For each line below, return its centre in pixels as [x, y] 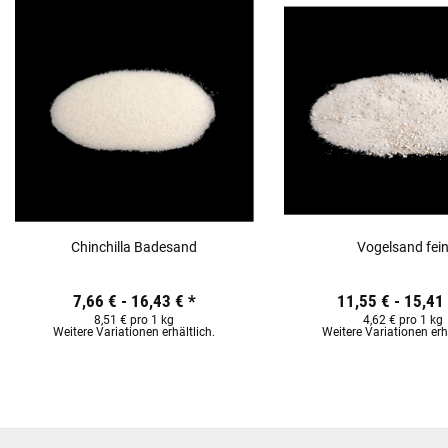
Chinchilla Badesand [134, 246]
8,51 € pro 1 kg [134, 320]
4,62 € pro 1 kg [403, 320]
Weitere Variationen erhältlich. [134, 332]
